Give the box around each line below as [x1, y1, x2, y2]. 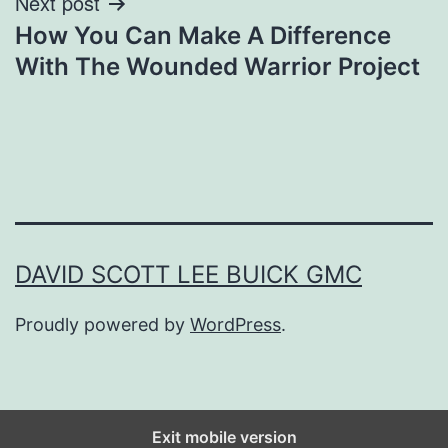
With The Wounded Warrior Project [15, 51, 420, 81]
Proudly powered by [15, 313, 190, 335]
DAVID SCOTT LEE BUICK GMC [15, 259, 362, 289]
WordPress [190, 313, 281, 335]
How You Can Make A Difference [15, 20, 391, 50]
